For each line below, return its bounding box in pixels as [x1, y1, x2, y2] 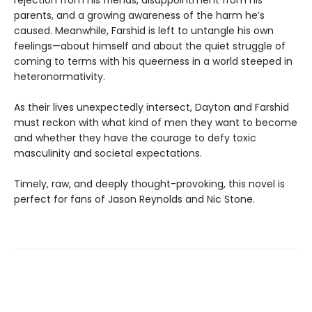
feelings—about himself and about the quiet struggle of [14, 39, 286, 54]
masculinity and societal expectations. [14, 146, 202, 161]
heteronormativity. [14, 70, 105, 84]
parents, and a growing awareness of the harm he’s [14, 8, 265, 23]
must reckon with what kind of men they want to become [14, 116, 297, 130]
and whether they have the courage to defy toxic [14, 131, 256, 146]
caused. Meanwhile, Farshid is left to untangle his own [14, 24, 274, 38]
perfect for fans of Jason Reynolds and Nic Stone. [14, 192, 255, 207]
